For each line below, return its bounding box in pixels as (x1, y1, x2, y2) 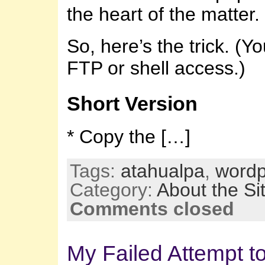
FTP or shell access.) (67, 57, 245, 79)
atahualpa (121, 160, 205, 182)
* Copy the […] (67, 125, 190, 147)
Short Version (67, 92, 198, 115)
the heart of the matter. (67, 3, 260, 25)
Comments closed (70, 198, 234, 219)
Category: (70, 179, 157, 201)
